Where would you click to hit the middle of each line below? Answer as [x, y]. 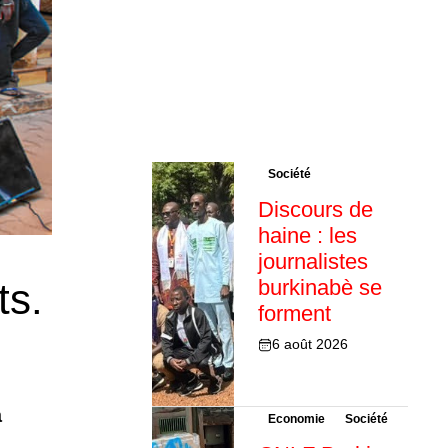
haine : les [307, 236]
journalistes [312, 262]
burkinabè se [319, 288]
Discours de [315, 210]
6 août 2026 [309, 344]
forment [294, 314]
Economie [296, 419]
